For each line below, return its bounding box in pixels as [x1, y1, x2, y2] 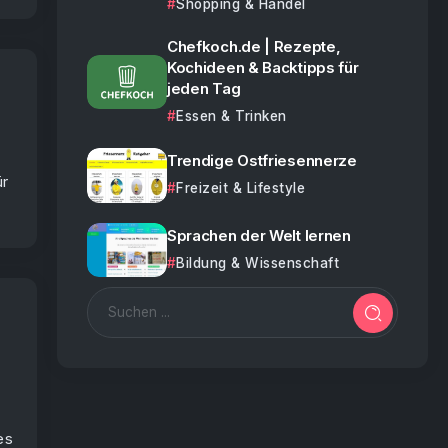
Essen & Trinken [176, 108, 287, 124]
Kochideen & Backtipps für [166, 58, 359, 77]
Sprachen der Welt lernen [166, 225, 351, 245]
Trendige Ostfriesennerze [166, 151, 357, 171]
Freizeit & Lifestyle [176, 180, 306, 197]
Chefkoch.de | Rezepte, [166, 37, 341, 56]
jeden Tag [166, 79, 241, 98]
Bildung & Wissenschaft [176, 254, 340, 271]
